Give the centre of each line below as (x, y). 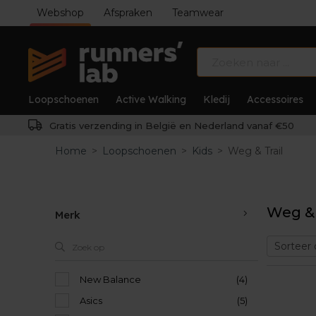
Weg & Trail (255, 151)
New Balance (110, 279)
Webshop (60, 13)
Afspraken (128, 13)
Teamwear (198, 13)
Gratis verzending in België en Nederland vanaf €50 (170, 126)
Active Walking (151, 99)
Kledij (217, 99)
